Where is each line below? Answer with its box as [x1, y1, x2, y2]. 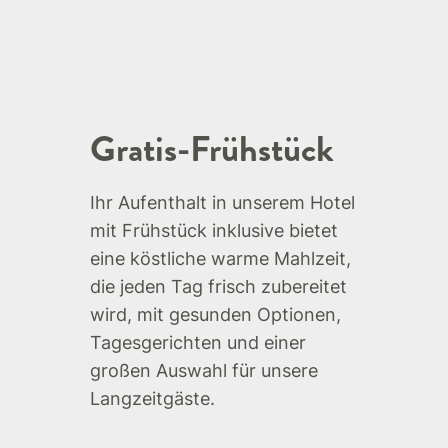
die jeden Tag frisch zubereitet [90, 276, 347, 298]
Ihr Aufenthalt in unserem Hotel [90, 192, 355, 214]
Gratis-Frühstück [90, 123, 334, 176]
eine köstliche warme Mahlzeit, [90, 248, 351, 270]
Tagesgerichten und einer [90, 332, 306, 354]
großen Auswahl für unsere [90, 360, 318, 382]
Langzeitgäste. [90, 388, 215, 410]
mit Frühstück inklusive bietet [90, 220, 338, 242]
